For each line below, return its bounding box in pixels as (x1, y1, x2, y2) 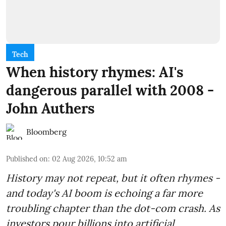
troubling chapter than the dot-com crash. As (6, 201, 220, 214)
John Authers (6, 99, 95, 118)
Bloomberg (26, 126, 67, 137)
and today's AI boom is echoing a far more (6, 186, 203, 199)
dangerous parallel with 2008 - (6, 81, 214, 99)
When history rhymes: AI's (6, 63, 184, 81)
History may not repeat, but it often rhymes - (6, 171, 220, 184)
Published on (6, 154, 48, 163)
